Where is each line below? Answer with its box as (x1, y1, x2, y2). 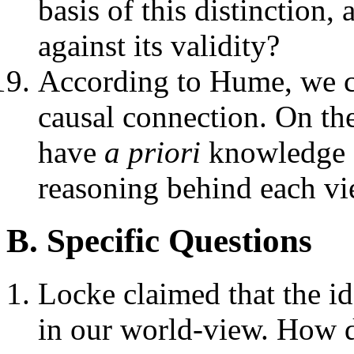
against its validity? (38, 28, 280, 63)
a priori (104, 135, 201, 170)
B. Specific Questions (6, 222, 312, 260)
